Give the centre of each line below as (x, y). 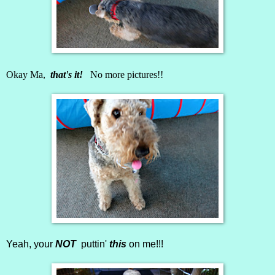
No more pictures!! (124, 74)
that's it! (65, 74)
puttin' (93, 244)
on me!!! (146, 244)
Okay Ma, (26, 74)
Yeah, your (31, 244)
